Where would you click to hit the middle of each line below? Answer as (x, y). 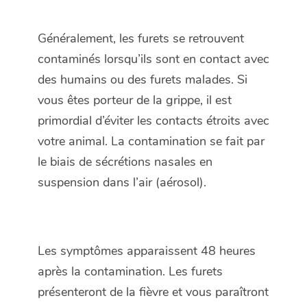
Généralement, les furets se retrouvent (141, 39)
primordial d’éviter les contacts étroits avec (153, 121)
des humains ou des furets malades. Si (143, 80)
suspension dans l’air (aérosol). (122, 183)
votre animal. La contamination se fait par (151, 142)
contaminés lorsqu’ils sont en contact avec (153, 59)
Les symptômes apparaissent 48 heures (147, 251)
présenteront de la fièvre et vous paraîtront (153, 292)
